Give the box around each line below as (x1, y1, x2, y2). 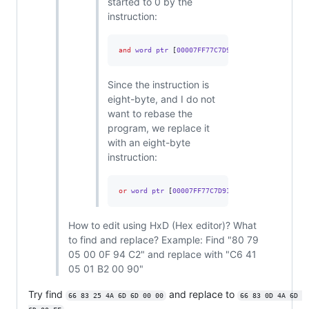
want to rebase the (108, 107, 192, 119)
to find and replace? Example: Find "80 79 (68, 233, 259, 246)
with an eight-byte (108, 136, 190, 148)
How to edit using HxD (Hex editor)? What (68, 219, 257, 231)
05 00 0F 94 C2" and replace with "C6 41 (68, 248, 257, 260)
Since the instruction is (108, 78, 209, 90)
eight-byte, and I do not (108, 92, 215, 105)
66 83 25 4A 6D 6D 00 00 (68, 291, 163, 299)
